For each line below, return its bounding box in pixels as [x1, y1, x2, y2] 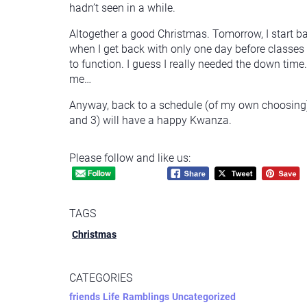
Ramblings [123, 291, 169, 302]
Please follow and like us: [69, 151, 191, 164]
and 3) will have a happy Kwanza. [69, 113, 232, 127]
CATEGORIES [69, 271, 132, 284]
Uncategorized [172, 291, 236, 302]
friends [69, 291, 100, 302]
